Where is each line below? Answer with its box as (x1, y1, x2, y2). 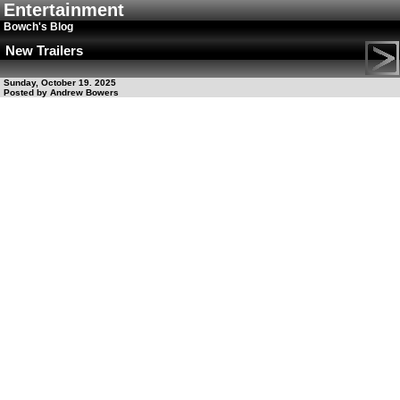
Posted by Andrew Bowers (4, 87, 119, 97)
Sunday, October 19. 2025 (4, 78, 116, 87)
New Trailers (5, 43, 83, 58)
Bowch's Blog (4, 21, 73, 33)
